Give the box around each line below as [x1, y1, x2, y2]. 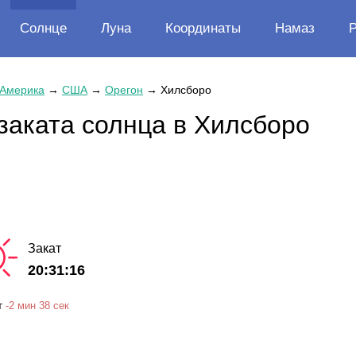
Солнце [20, 21, 67, 36]
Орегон [105, 83, 143, 96]
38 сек [39, 299, 69, 311]
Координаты [165, 21, 241, 36]
